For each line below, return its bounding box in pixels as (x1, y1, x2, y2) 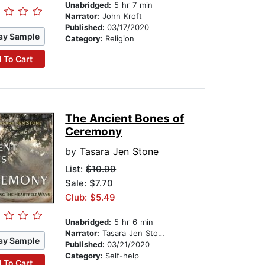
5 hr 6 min (111, 217, 154, 227)
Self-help (105, 251, 140, 261)
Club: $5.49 (65, 192, 116, 203)
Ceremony (65, 125, 122, 139)
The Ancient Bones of (65, 112, 185, 126)
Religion (105, 34, 135, 44)
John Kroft (99, 11, 143, 21)
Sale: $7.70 (65, 177, 114, 189)
